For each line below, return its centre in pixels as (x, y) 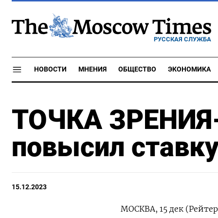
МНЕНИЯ (92, 69)
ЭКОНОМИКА (189, 69)
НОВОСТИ (50, 69)
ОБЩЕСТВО (137, 69)
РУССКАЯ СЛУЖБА (182, 39)
